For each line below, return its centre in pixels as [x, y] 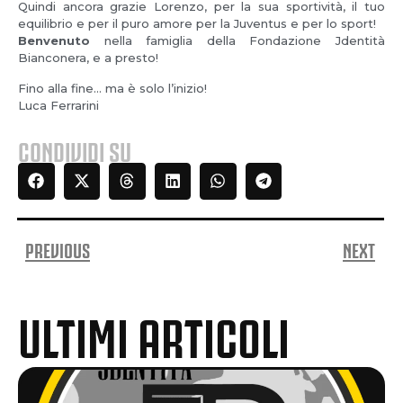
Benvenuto [54, 41]
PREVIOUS [58, 248]
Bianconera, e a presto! [88, 58]
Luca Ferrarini [58, 105]
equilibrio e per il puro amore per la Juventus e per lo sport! [197, 24]
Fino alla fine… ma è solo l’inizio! [112, 88]
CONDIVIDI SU [75, 150]
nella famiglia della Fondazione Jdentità [237, 41]
